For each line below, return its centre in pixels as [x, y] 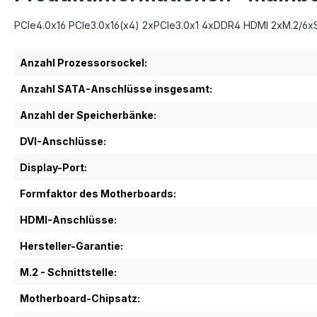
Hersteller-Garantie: [71, 246]
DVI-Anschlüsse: [63, 141]
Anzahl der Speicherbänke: [88, 115]
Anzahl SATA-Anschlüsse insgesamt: [116, 89]
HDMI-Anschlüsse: [68, 220]
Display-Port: [53, 167]
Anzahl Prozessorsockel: [83, 63]
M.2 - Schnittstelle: [68, 272]
